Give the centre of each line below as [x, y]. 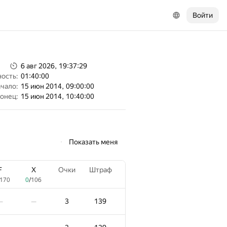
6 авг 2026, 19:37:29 [54, 66]
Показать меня [93, 142]
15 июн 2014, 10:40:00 [58, 96]
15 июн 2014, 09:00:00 [58, 86]
